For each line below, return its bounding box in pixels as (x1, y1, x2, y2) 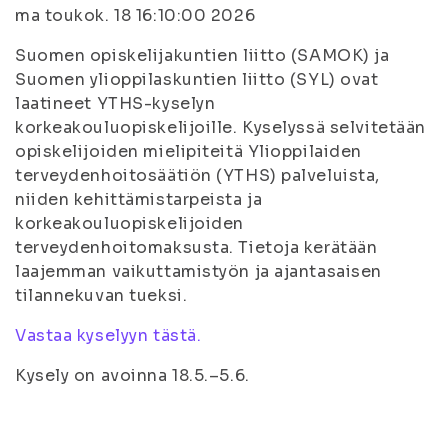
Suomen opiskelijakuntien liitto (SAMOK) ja (15, 45, 390, 66)
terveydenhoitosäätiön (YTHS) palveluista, (15, 165, 380, 186)
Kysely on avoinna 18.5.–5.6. (15, 365, 250, 386)
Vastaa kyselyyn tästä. (15, 325, 202, 346)
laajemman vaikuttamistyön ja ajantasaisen (15, 261, 382, 282)
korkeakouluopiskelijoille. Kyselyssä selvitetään (15, 117, 426, 138)
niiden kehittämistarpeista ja (15, 189, 263, 210)
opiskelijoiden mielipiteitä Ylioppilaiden (15, 141, 362, 162)
